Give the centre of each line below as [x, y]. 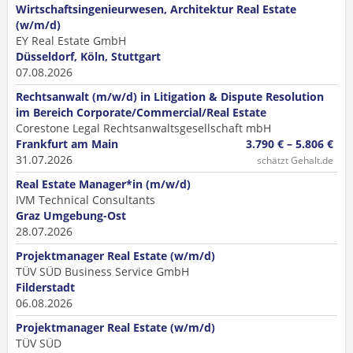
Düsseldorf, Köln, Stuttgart [88, 56]
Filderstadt [45, 287]
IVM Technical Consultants [85, 200]
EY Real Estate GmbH [71, 41]
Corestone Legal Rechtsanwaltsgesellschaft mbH [143, 128]
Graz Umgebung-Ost [71, 216]
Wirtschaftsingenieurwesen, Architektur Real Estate [156, 9]
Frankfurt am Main [67, 144]
